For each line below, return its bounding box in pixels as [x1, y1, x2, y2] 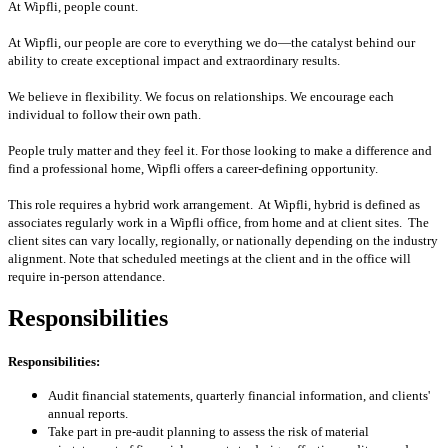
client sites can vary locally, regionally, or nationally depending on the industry [8, 232, 438, 248]
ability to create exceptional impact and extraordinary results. [8, 52, 340, 68]
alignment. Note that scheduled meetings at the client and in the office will [8, 250, 411, 266]
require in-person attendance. [8, 268, 165, 284]
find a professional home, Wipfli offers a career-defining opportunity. [8, 160, 378, 176]
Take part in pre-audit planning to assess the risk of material [48, 423, 369, 439]
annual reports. [48, 405, 128, 421]
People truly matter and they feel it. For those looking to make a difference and [8, 142, 432, 158]
